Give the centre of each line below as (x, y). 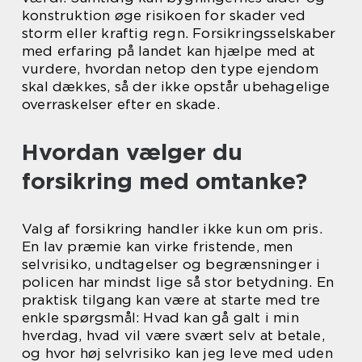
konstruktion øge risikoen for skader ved (164, 16)
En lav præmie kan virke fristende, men (158, 247)
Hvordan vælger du (132, 152)
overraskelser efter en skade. (121, 105)
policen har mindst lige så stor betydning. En (178, 282)
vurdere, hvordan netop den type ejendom (170, 69)
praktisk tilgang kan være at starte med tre (171, 300)
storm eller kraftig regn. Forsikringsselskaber (179, 34)
